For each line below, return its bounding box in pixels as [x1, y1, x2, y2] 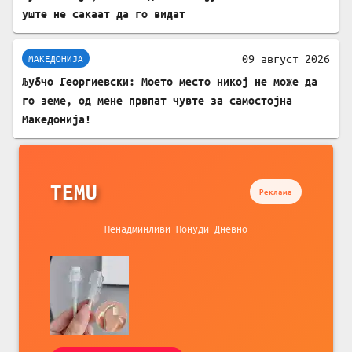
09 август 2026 [242, 51, 330, 66]
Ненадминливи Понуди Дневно [104, 222, 247, 236]
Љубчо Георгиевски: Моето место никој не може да [22, 75, 317, 89]
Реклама [259, 187, 292, 197]
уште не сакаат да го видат [22, 7, 185, 21]
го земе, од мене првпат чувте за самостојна [22, 93, 292, 108]
